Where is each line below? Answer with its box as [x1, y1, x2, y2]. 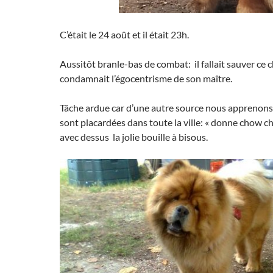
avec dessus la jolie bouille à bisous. [60, 131, 208, 143]
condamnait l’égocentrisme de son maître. [60, 73, 232, 84]
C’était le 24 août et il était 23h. [60, 29, 189, 40]
